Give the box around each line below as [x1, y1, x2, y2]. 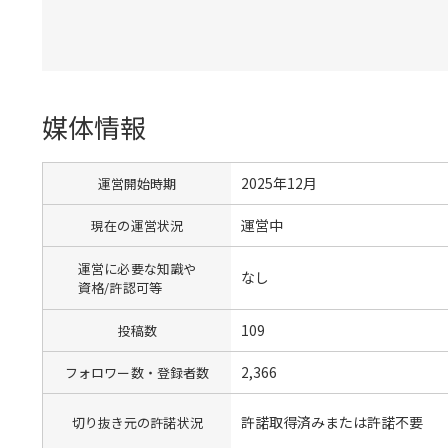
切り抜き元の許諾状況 [71, 413, 203, 432]
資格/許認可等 [78, 277, 163, 297]
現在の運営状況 [91, 215, 184, 235]
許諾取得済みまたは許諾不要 [241, 412, 424, 432]
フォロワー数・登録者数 [64, 362, 210, 382]
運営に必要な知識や [78, 258, 197, 278]
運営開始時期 [97, 173, 177, 193]
